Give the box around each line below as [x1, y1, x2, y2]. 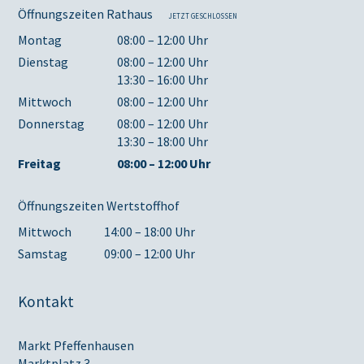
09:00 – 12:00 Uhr [104, 245, 196, 262]
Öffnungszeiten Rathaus [18, 5, 154, 22]
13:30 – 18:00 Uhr [117, 132, 209, 149]
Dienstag [18, 53, 69, 70]
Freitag [18, 154, 62, 171]
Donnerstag [18, 115, 85, 132]
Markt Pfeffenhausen [18, 336, 135, 353]
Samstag [18, 245, 68, 262]
